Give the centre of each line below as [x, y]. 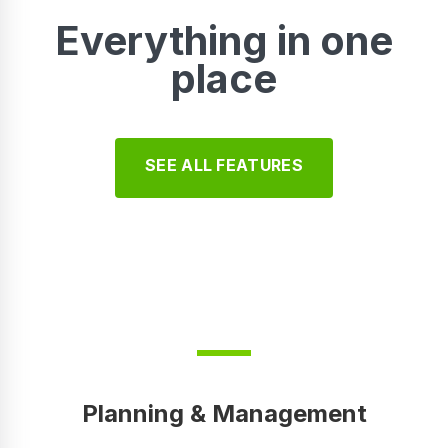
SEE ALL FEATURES [224, 165]
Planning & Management [224, 413]
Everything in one [224, 40]
